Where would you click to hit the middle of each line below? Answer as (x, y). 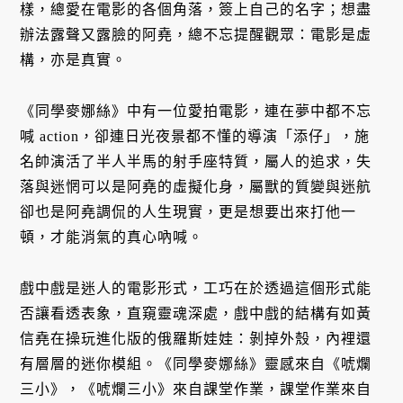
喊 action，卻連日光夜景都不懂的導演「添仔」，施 (195, 137)
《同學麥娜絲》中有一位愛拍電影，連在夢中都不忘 (196, 112)
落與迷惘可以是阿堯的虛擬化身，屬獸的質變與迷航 (196, 187)
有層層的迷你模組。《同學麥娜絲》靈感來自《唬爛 (196, 364)
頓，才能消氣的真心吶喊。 (112, 237)
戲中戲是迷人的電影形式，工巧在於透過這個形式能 (196, 289)
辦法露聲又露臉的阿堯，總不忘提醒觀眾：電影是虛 (196, 35)
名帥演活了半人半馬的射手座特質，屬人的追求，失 (196, 162)
